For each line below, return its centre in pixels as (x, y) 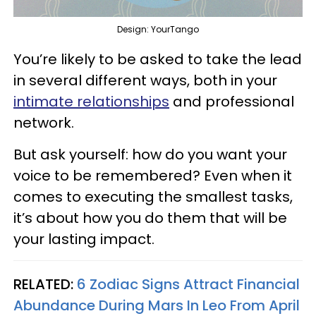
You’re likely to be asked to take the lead (158, 60)
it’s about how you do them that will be (150, 218)
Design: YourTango (158, 30)
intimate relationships (91, 102)
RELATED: (45, 285)
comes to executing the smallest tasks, (153, 197)
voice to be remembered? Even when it (153, 176)
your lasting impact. (84, 239)
